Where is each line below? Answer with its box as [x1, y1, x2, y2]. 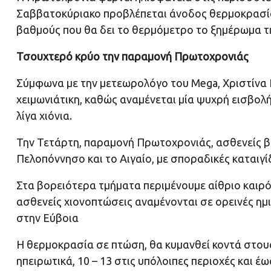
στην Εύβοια [16, 212, 79, 224]
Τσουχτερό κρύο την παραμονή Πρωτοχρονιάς [16, 50, 249, 63]
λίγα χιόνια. [16, 109, 72, 122]
